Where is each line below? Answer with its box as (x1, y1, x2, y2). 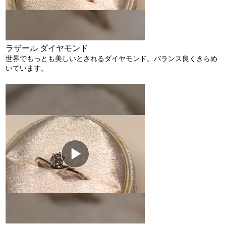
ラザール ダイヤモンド (6, 44, 89, 52)
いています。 (6, 64, 48, 72)
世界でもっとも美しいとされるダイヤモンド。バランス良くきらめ (6, 54, 218, 63)
